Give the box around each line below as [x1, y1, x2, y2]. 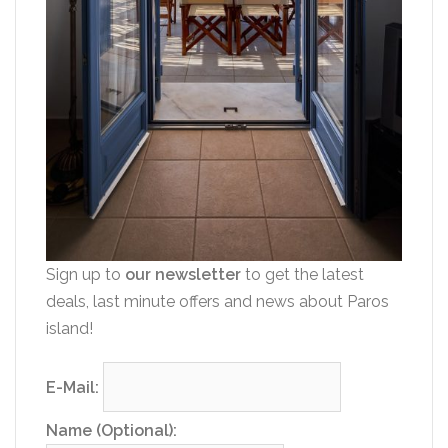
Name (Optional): [46, 421, 177, 440]
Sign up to [46, 265, 125, 284]
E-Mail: [46, 377, 103, 397]
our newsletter [125, 265, 241, 284]
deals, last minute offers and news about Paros [46, 292, 389, 311]
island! [46, 319, 93, 338]
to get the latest [241, 265, 364, 284]
